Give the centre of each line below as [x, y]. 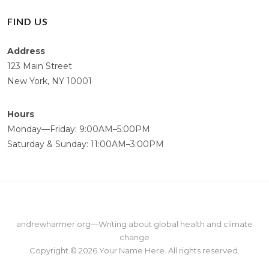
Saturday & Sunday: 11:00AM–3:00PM [86, 144]
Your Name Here [132, 250]
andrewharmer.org [53, 224]
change [134, 237]
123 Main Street [40, 66]
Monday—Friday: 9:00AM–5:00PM [79, 129]
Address [26, 51]
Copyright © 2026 [64, 250]
